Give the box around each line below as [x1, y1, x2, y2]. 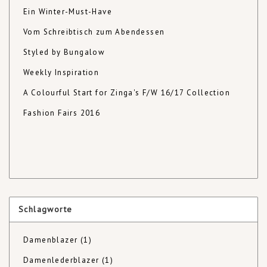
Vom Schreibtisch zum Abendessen [23, 27, 165, 37]
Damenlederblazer [23, 255, 102, 265]
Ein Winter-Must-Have [23, 7, 112, 17]
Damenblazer [23, 235, 80, 245]
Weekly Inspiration [23, 67, 100, 77]
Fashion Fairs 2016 [23, 108, 101, 118]
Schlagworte [18, 204, 73, 215]
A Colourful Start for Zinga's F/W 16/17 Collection [23, 88, 231, 98]
